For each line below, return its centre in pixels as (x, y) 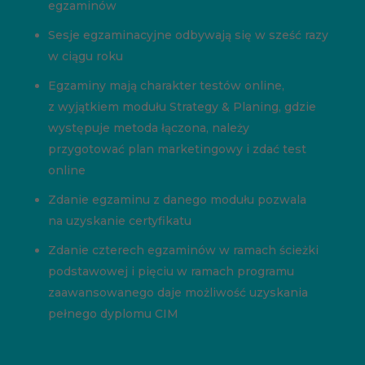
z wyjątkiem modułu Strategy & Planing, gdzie (182, 107)
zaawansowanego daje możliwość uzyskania (178, 293)
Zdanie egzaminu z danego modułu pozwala (177, 200)
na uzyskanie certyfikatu (119, 221)
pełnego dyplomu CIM (113, 314)
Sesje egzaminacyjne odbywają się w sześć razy (188, 35)
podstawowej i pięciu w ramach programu (171, 272)
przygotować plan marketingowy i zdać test (177, 150)
